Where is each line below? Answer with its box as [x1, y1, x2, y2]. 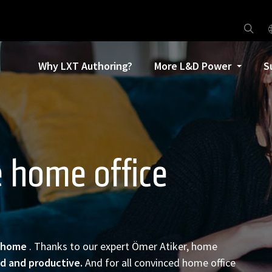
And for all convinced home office [84, 256, 236, 270]
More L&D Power [154, 59, 231, 73]
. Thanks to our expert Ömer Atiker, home [29, 239, 217, 253]
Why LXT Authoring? [38, 59, 132, 73]
